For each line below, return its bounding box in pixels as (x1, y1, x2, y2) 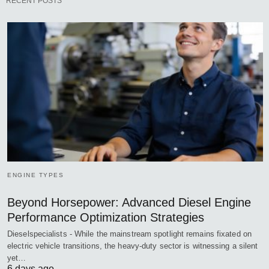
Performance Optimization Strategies (7, 210, 204, 224)
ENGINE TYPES (7, 171, 64, 178)
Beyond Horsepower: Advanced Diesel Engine (7, 195, 251, 209)
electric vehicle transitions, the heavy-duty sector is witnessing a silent (7, 241, 258, 250)
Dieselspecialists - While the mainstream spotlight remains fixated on (7, 229, 252, 238)
